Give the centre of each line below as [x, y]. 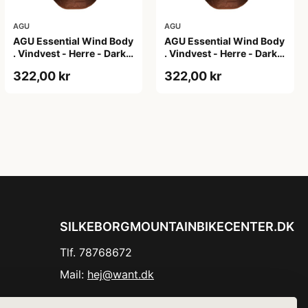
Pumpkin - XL [196, 65]
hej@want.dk [121, 274]
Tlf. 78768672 [96, 252]
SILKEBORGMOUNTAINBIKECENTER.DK [177, 226]
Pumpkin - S [41, 65]
